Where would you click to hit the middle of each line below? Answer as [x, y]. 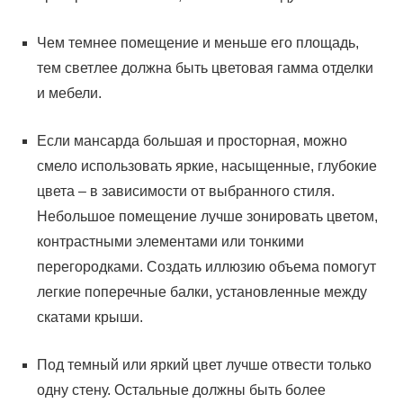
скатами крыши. [90, 317]
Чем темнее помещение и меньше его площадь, [198, 43]
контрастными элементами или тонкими [171, 242]
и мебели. [70, 93]
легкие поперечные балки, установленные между [202, 292]
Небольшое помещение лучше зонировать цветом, [208, 216]
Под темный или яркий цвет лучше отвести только [205, 365]
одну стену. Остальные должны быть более [182, 390]
